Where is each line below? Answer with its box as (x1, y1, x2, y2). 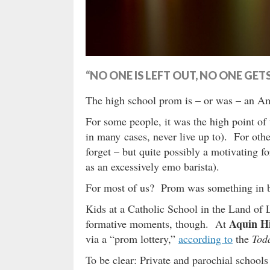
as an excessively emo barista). (86, 159, 219, 174)
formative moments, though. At (86, 216, 229, 231)
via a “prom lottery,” (86, 231, 178, 246)
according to (178, 231, 233, 246)
